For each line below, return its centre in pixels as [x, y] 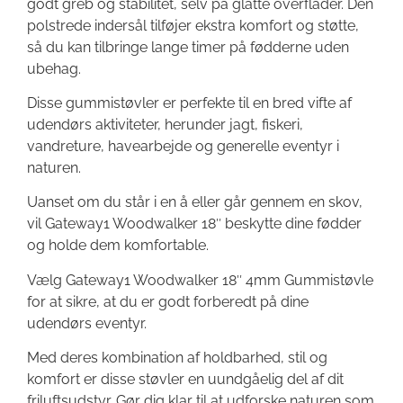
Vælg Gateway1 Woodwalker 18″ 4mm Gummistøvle [200, 280]
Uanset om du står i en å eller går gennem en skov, [195, 202]
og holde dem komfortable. [118, 246]
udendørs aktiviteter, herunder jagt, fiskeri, [165, 125]
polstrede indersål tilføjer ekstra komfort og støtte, [193, 25]
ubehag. [54, 68]
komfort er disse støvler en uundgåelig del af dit [185, 380]
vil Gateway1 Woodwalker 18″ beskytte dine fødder [194, 224]
